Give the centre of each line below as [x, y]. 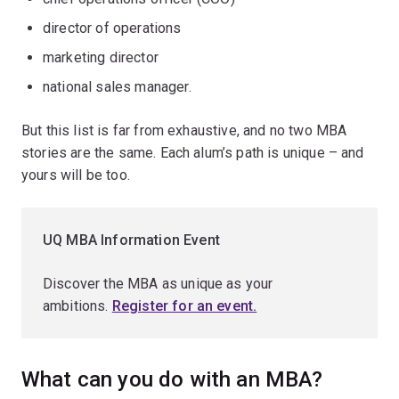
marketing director [101, 57]
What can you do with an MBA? [172, 379]
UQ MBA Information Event [131, 240]
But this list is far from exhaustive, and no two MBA [184, 130]
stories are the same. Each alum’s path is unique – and [193, 152]
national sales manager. [117, 86]
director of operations [112, 28]
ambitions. [77, 305]
